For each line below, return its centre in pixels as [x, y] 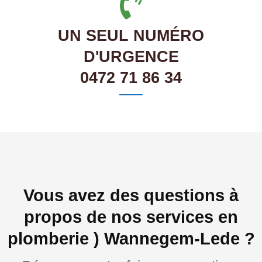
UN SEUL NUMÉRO [131, 36]
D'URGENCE [131, 57]
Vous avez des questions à [131, 196]
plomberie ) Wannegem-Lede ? [131, 239]
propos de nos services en [131, 217]
